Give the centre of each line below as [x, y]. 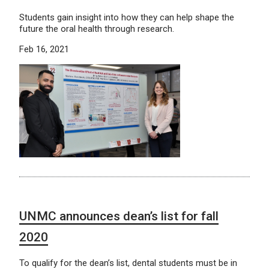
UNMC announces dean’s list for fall [119, 216]
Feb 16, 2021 [44, 50]
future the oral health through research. [97, 29]
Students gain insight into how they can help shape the [127, 18]
